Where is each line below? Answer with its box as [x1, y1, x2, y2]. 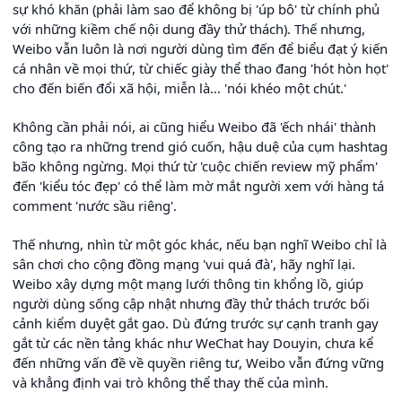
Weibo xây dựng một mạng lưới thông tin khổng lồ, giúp [13, 274, 363, 293]
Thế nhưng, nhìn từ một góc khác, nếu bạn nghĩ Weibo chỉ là [13, 234, 387, 253]
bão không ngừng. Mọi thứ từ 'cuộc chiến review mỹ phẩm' [13, 156, 378, 175]
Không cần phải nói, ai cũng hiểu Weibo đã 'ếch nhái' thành [13, 117, 376, 135]
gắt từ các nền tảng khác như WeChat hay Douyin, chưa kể [13, 333, 373, 352]
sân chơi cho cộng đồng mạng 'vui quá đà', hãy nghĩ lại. [13, 254, 355, 273]
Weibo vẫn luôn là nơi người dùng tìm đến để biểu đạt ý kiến [13, 39, 388, 57]
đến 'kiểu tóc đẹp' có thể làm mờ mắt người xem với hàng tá [13, 176, 384, 195]
